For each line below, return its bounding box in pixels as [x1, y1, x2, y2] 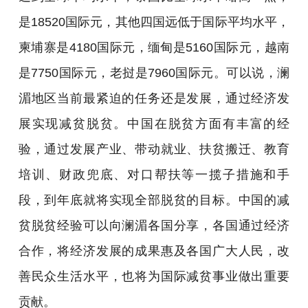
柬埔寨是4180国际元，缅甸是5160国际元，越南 [18, 39, 290, 54]
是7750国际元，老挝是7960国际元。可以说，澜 [18, 65, 290, 80]
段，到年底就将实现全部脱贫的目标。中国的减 [18, 192, 290, 207]
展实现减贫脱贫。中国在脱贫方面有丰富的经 [18, 115, 290, 131]
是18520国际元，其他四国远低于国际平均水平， [18, 14, 290, 29]
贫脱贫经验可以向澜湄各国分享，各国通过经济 [18, 217, 290, 232]
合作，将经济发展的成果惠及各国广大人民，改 [18, 243, 290, 258]
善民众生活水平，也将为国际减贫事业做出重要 [18, 268, 290, 283]
